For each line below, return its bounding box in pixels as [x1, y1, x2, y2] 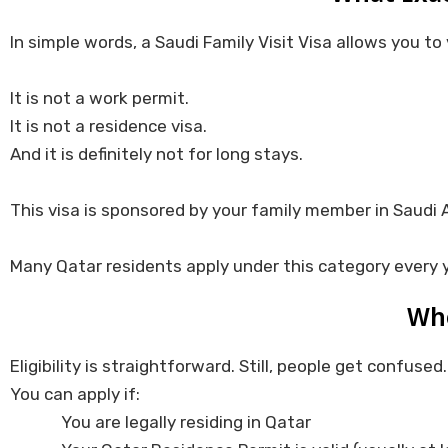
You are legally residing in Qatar [61, 412, 311, 433]
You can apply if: [10, 384, 140, 405]
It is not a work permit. [10, 88, 189, 109]
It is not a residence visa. [10, 116, 207, 137]
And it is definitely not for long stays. [10, 144, 303, 165]
